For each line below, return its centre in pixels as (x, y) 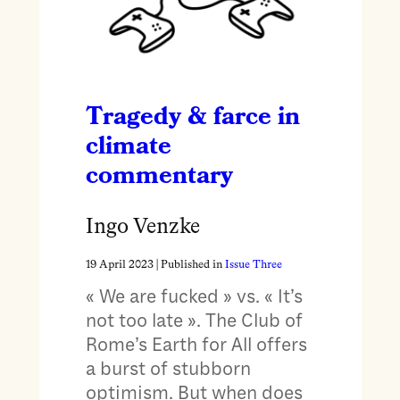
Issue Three (253, 265)
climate (128, 147)
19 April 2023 (119, 265)
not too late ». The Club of (194, 321)
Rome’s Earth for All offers (196, 345)
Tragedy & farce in (192, 117)
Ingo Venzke (142, 228)
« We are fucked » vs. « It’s (194, 296)
